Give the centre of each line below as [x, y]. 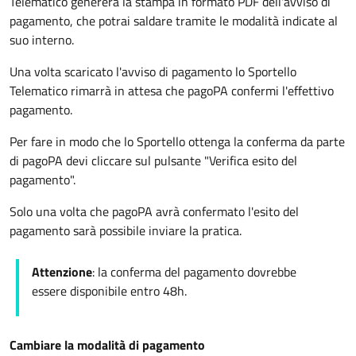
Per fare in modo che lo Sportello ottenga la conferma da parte [177, 141]
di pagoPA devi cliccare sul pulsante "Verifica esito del [153, 161]
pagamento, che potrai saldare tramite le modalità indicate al [174, 21]
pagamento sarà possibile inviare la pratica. [126, 230]
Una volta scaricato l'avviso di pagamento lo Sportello [153, 72]
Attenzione [62, 272]
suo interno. [45, 40]
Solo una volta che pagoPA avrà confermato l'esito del [154, 211]
